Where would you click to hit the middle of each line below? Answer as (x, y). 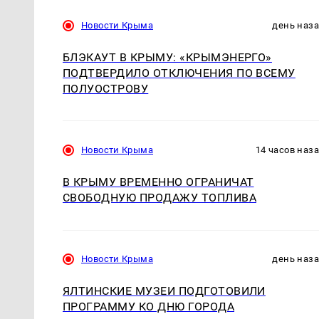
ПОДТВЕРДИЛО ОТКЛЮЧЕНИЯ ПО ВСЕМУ (179, 73)
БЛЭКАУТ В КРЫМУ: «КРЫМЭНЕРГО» (167, 58)
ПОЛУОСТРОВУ (106, 89)
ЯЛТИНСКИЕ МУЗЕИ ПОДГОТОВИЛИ (164, 291)
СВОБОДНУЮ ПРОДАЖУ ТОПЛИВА (159, 198)
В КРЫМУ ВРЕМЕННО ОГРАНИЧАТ (158, 182)
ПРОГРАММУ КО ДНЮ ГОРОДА (149, 307)
